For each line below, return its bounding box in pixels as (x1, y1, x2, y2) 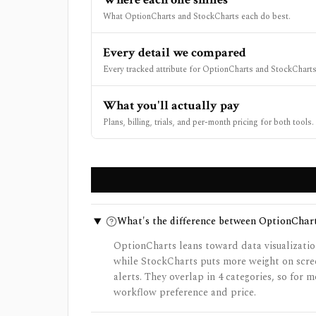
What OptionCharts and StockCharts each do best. (103, 10, 291, 23)
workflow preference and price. (114, 285, 256, 300)
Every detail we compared (103, 44, 246, 61)
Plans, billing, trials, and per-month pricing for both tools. (103, 116, 314, 129)
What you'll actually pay (103, 97, 240, 114)
